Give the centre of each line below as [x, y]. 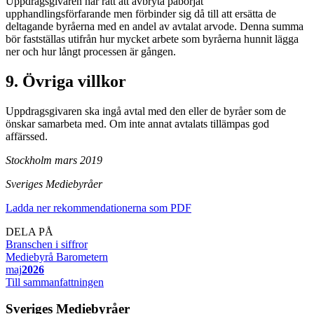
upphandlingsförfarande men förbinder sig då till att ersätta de [141, 13]
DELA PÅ [29, 231]
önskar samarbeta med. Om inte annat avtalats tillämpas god [137, 123]
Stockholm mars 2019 [55, 160]
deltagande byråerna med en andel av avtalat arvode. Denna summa [155, 26]
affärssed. [27, 136]
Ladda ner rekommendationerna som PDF [98, 207]
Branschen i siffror [47, 244]
